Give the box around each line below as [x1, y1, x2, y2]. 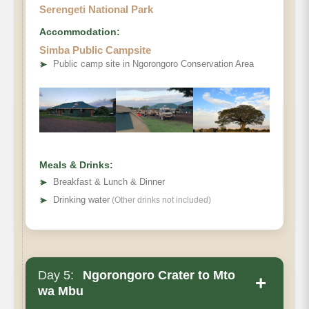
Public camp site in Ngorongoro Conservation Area [53, 58, 254, 69]
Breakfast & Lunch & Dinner [53, 176, 165, 187]
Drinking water [53, 194, 110, 205]
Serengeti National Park [39, 3, 153, 15]
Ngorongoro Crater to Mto [79, 268, 235, 282]
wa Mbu [38, 283, 83, 298]
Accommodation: [39, 26, 120, 37]
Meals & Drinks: [39, 159, 113, 170]
